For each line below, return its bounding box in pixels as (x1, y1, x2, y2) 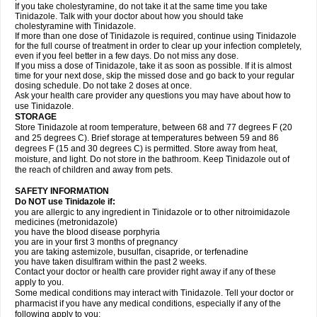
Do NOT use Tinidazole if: (15, 197, 115, 207)
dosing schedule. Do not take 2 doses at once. (15, 81, 192, 91)
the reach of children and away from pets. (15, 165, 173, 175)
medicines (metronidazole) (15, 217, 117, 227)
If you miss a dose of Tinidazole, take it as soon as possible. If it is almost (15, 61, 292, 71)
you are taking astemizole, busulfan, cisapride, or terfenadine (15, 247, 248, 257)
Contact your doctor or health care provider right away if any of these (15, 267, 276, 277)
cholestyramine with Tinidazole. (15, 21, 136, 31)
